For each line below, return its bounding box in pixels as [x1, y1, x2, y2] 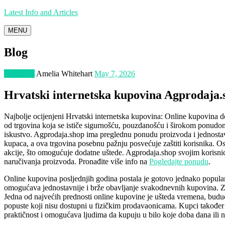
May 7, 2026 [94, 69, 135, 78]
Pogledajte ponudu [149, 157, 208, 166]
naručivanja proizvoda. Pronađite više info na [4, 157, 149, 166]
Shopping [4, 69, 35, 78]
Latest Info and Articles [4, 8, 78, 17]
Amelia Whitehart [36, 69, 92, 78]
